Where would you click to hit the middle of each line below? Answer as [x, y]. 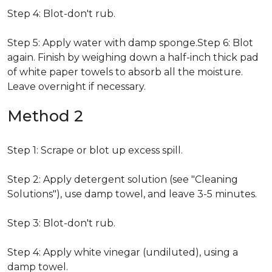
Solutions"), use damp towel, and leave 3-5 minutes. [132, 194]
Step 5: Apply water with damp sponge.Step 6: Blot [130, 43]
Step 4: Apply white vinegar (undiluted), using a [123, 252]
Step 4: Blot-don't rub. [61, 14]
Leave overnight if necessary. [76, 87]
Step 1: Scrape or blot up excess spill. [95, 150]
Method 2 [45, 116]
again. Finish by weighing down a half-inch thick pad [133, 57]
